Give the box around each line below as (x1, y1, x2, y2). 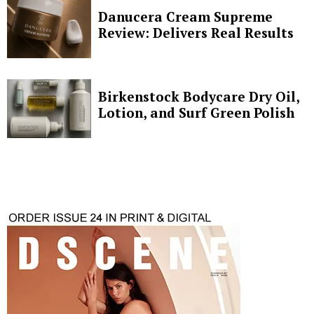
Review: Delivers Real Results (98, 23, 294, 41)
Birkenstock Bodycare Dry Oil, (98, 87, 299, 105)
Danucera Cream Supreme (98, 7, 273, 25)
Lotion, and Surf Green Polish (98, 103, 294, 121)
